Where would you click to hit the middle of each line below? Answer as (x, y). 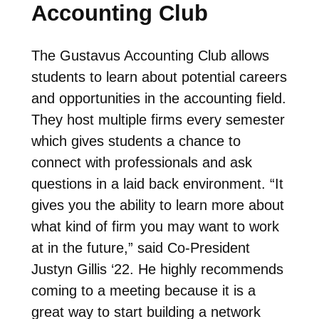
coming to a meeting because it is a (143, 290)
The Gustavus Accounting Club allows (150, 55)
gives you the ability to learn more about (157, 205)
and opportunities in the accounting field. (158, 98)
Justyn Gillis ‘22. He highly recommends (157, 269)
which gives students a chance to (136, 141)
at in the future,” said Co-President (140, 247)
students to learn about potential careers (159, 77)
